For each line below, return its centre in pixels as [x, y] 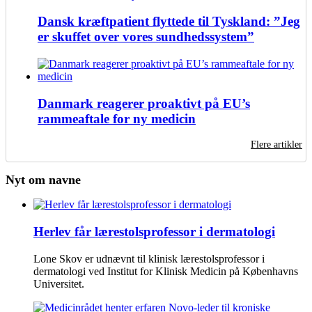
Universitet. [59, 283]
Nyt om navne [43, 180]
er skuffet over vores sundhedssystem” [146, 37]
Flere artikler [276, 145]
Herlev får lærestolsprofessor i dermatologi [154, 232]
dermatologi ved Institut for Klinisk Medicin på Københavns [166, 271]
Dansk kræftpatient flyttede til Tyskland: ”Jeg [169, 22]
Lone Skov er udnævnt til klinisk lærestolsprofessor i [149, 258]
